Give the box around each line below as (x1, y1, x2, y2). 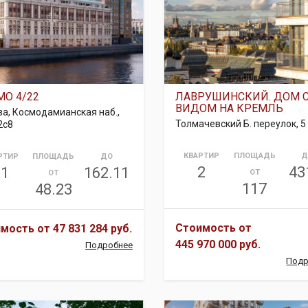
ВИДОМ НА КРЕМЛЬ (175, 102, 283, 115)
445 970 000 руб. (175, 238, 261, 251)
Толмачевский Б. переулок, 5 (175, 118, 306, 129)
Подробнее (85, 240, 133, 250)
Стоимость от (175, 221, 252, 234)
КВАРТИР (184, 151, 220, 160)
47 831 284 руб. (53, 222, 133, 235)
